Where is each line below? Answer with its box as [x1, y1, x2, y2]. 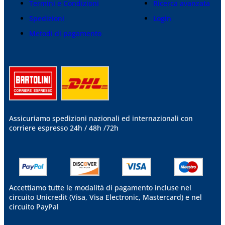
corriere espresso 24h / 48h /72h [9, 123, 119, 133]
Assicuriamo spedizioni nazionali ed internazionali [9, 114, 181, 124]
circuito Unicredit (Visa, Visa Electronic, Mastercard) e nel [9, 192, 202, 202]
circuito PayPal [9, 202, 59, 212]
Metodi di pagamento [29, 28, 101, 38]
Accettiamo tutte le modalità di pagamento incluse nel [9, 183, 191, 193]
